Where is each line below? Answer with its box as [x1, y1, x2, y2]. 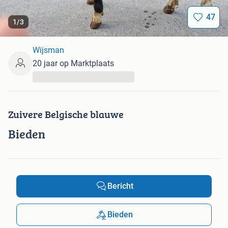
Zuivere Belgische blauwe [8, 107, 124, 122]
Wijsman [33, 45, 64, 55]
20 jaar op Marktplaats [33, 59, 114, 69]
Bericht [107, 181, 133, 191]
